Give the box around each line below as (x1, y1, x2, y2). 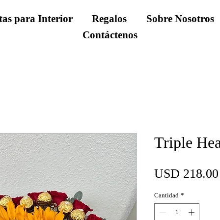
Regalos (92, 13, 127, 25)
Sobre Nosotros (146, 13, 215, 25)
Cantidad (154, 192, 179, 199)
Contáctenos (82, 29, 137, 41)
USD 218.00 (154, 166, 219, 181)
